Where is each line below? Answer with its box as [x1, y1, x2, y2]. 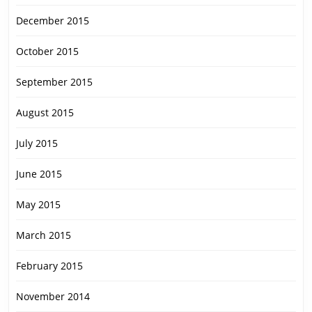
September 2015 [16, 75, 93, 89]
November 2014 [16, 290, 90, 304]
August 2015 [16, 106, 74, 120]
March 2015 [16, 228, 71, 242]
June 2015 [16, 167, 62, 181]
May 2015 [16, 198, 61, 212]
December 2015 [16, 14, 89, 28]
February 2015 [16, 259, 83, 273]
